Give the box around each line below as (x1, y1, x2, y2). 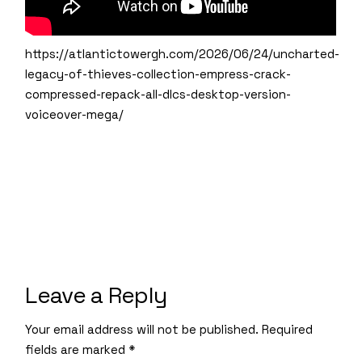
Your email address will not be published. (25, 321, 259, 337)
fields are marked (25, 341, 129, 357)
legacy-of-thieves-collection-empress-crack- (25, 65, 292, 82)
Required (262, 321, 314, 337)
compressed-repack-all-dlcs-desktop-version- (25, 86, 292, 102)
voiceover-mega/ (25, 106, 124, 122)
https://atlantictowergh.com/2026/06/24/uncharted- (25, 45, 340, 61)
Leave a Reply (25, 280, 167, 309)
